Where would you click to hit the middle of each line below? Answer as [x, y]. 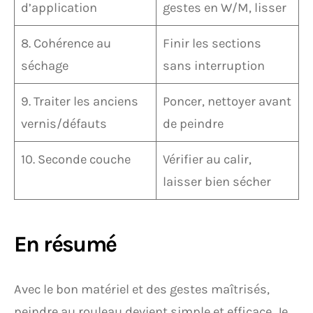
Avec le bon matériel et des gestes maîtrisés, [142, 289]
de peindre [194, 124]
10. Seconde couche [76, 159]
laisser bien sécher [217, 182]
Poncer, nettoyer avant [227, 101]
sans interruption [214, 66]
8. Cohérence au [66, 43]
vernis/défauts [64, 124]
